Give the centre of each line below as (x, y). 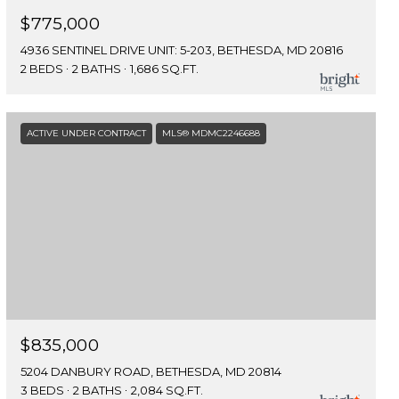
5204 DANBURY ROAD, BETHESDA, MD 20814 (151, 371)
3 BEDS (43, 390)
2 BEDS (42, 68)
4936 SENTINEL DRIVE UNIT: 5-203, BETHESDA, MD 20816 (182, 49)
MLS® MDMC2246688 (212, 133)
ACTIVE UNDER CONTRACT (87, 133)
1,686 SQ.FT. (165, 68)
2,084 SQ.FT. (167, 390)
